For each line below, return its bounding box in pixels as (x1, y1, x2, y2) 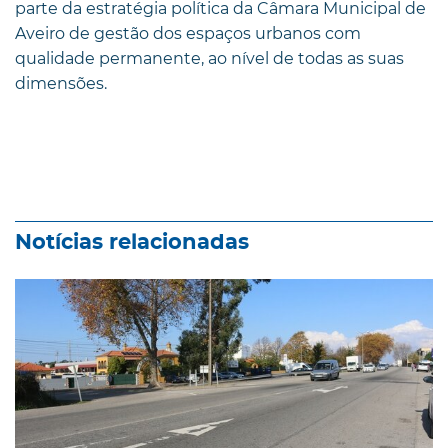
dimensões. (15, 73, 107, 93)
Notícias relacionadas (15, 231, 249, 253)
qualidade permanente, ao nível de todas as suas (15, 48, 404, 68)
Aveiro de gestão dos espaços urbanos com (15, 23, 361, 43)
